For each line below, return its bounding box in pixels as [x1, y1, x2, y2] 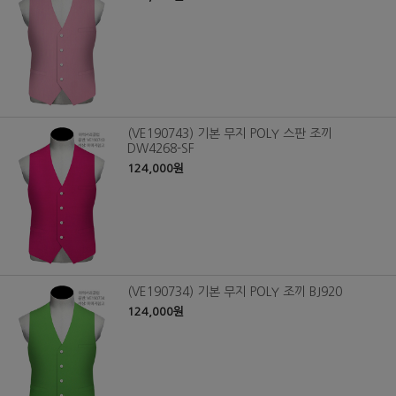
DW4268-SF [127, 142, 194, 156]
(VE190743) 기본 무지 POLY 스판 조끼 [127, 127, 332, 141]
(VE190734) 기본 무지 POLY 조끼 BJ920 [127, 286, 342, 299]
